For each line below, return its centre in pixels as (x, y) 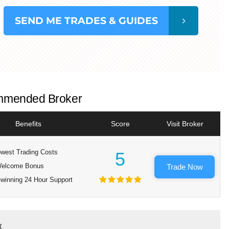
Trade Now (185, 167)
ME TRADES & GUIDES (102, 20)
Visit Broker (185, 124)
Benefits (28, 124)
